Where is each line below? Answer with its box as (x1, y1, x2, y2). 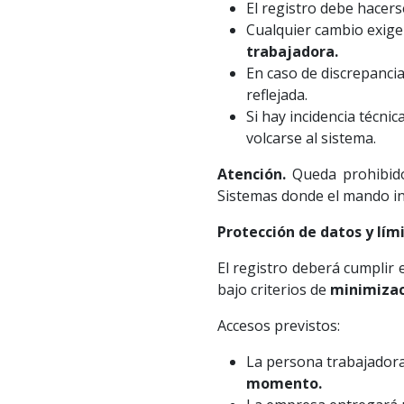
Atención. (216, 164, 286, 185)
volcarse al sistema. (245, 128, 376, 149)
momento (245, 373, 318, 394)
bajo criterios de (216, 280, 330, 300)
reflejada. (245, 85, 308, 106)
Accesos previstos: (216, 316, 340, 336)
